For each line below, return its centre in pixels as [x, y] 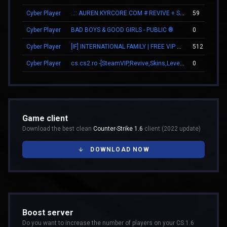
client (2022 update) [172, 128]
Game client [45, 118]
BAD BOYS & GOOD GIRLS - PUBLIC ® [122, 30]
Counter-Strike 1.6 [118, 128]
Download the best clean [58, 128]
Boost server [48, 212]
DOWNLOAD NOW [120, 149]
